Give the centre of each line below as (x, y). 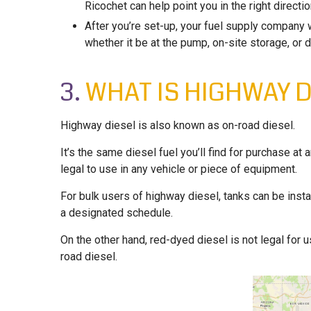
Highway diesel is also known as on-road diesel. (178, 126)
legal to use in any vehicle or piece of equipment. (179, 169)
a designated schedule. (117, 213)
